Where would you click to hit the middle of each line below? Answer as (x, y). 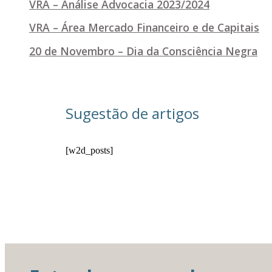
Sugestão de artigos (132, 113)
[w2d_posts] (89, 150)
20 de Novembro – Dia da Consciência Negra (143, 51)
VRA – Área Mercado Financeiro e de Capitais (144, 28)
